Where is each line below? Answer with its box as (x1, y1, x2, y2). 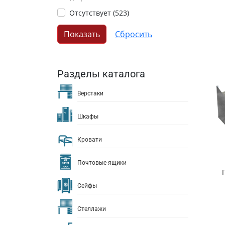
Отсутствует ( (69, 8, 115, 18)
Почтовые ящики (77, 159, 127, 166)
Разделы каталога (57, 68, 145, 80)
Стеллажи (77, 205, 106, 212)
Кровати (77, 136, 102, 143)
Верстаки (77, 89, 103, 97)
